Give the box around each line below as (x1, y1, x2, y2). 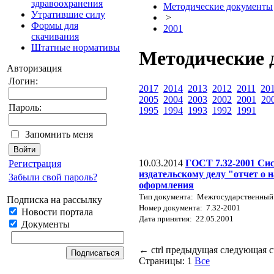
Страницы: (139, 255, 185, 266)
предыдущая (166, 244, 218, 255)
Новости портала (19, 207, 93, 217)
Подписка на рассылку (7, 194, 102, 205)
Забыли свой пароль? (9, 172, 97, 182)
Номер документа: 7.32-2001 (139, 202, 240, 212)
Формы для (31, 20, 78, 31)
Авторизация (7, 63, 62, 73)
